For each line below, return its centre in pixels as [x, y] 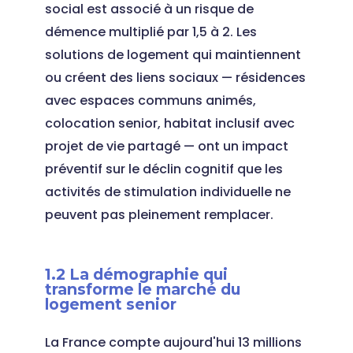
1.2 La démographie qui [136, 274]
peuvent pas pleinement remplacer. [159, 215]
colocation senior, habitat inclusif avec [169, 123]
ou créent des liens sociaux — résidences [175, 78]
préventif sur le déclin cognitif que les [163, 169]
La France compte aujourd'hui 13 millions [173, 342]
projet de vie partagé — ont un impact [166, 146]
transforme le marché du [142, 289]
